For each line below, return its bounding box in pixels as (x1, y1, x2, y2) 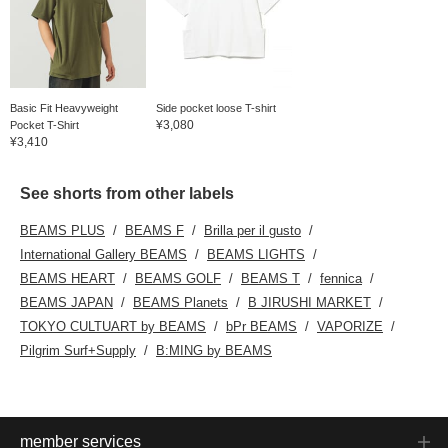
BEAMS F (125, 222, 184, 238)
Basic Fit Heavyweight (10, 101, 118, 114)
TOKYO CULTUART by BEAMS (20, 318, 206, 334)
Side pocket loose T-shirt (155, 101, 276, 114)
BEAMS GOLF (135, 270, 221, 286)
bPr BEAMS (226, 318, 297, 334)
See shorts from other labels (20, 184, 234, 202)
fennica (320, 270, 362, 286)
